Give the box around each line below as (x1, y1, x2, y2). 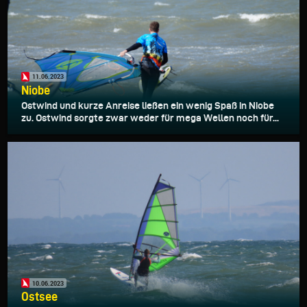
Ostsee (21, 290, 58, 304)
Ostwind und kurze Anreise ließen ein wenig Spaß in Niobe (21, 99, 274, 111)
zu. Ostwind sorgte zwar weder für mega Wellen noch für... (21, 112, 279, 123)
